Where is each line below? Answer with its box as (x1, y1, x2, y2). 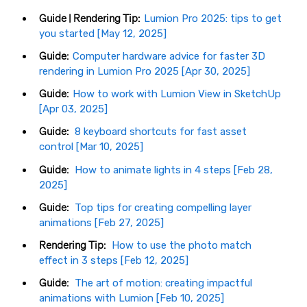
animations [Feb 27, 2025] (39, 216, 164, 229)
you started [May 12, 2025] (39, 27, 167, 40)
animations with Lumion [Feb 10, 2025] (39, 292, 224, 305)
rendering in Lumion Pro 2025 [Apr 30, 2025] (39, 65, 250, 78)
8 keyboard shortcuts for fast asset (75, 125, 247, 138)
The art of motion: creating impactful (75, 277, 252, 290)
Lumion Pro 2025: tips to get (144, 12, 282, 25)
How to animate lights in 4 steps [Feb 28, (75, 163, 273, 176)
